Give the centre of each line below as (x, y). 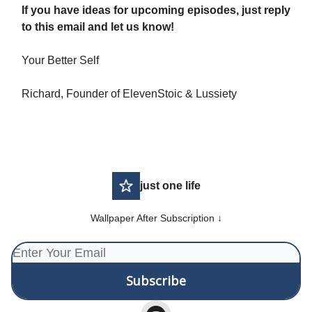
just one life (170, 186)
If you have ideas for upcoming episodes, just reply (156, 10)
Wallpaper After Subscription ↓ (156, 218)
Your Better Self (60, 61)
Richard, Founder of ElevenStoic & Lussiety (129, 94)
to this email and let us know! (98, 27)
